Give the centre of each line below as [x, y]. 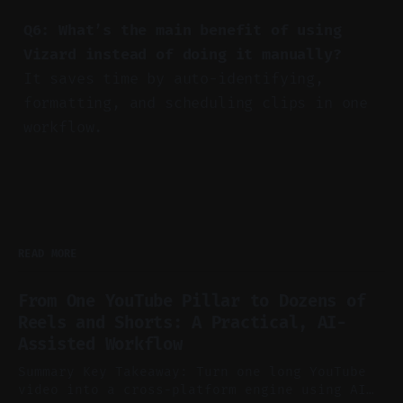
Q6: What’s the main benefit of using [182, 30]
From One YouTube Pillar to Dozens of [192, 300]
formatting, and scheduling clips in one [196, 103]
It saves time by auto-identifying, [173, 78]
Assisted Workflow [100, 344]
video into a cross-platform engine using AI [192, 389]
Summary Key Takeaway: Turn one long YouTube [50, 371]
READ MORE [48, 253]
